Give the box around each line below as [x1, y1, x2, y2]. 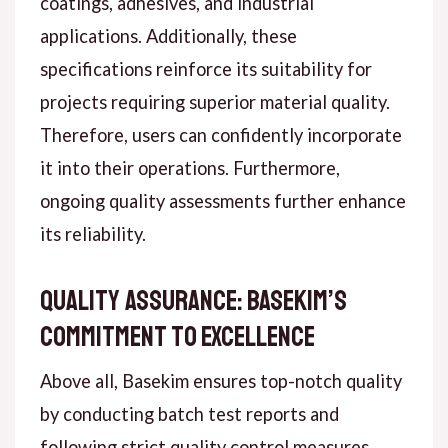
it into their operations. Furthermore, [39, 157, 340, 180]
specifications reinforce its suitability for [39, 58, 372, 81]
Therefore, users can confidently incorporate [39, 124, 402, 147]
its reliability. [39, 223, 146, 246]
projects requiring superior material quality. [39, 91, 390, 114]
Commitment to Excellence [39, 319, 315, 355]
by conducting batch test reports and [39, 403, 339, 426]
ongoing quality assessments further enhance [39, 190, 406, 213]
